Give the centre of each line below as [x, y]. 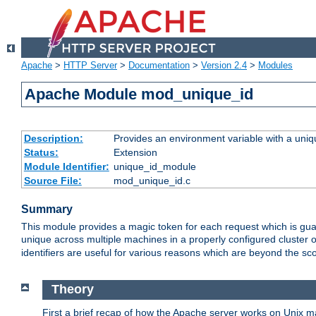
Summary [47, 209]
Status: [41, 153]
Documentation [159, 66]
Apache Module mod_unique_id [139, 95]
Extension [135, 153]
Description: [53, 139]
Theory [72, 290]
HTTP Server [90, 66]
